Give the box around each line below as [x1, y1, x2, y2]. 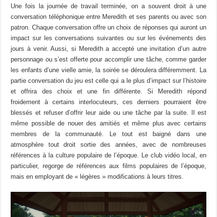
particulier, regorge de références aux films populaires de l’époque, [11, 162, 206, 170]
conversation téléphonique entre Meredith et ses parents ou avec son [11, 13, 206, 21]
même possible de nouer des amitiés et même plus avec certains [11, 120, 206, 127]
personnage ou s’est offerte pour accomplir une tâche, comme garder [11, 56, 206, 63]
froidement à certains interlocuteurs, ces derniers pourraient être [11, 98, 206, 106]
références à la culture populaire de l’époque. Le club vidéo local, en [11, 152, 206, 159]
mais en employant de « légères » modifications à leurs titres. [11, 173, 184, 181]
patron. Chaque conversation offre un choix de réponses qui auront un [11, 24, 206, 31]
